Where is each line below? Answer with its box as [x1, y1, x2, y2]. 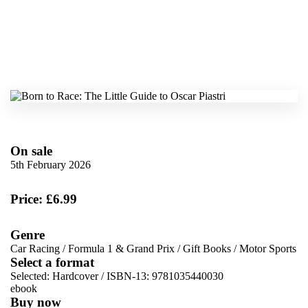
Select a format [10, 254, 94, 269]
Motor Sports [239, 242, 296, 254]
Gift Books [183, 242, 231, 254]
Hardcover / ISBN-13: [52, 269, 152, 282]
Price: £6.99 [10, 191, 77, 206]
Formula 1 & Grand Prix [68, 242, 175, 254]
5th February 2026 [10, 158, 91, 170]
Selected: [10, 269, 52, 282]
